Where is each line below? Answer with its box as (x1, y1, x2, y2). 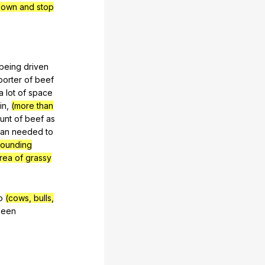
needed (12, 127, 43, 137)
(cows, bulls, (5, 193, 54, 203)
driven (24, 62, 49, 72)
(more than (11, 101, 53, 111)
